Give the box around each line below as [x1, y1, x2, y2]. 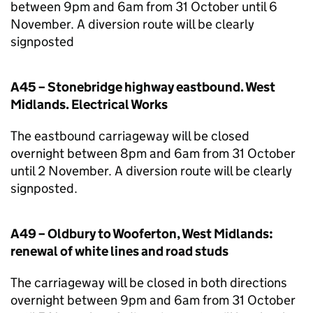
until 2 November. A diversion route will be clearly [10, 163, 292, 179]
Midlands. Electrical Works [10, 96, 168, 112]
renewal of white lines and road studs [10, 243, 228, 259]
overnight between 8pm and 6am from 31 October [10, 145, 296, 161]
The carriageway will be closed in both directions [10, 275, 287, 291]
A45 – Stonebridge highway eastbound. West [10, 79, 275, 95]
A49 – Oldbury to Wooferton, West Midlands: [10, 226, 273, 242]
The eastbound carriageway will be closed [10, 128, 249, 144]
